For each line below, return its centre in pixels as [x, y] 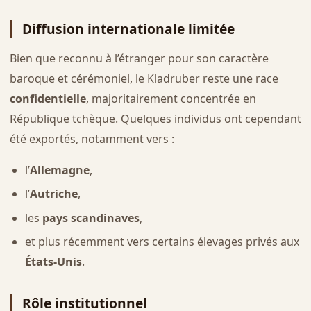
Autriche [53, 194]
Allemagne [59, 170]
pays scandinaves [91, 218]
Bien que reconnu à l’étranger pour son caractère [139, 58]
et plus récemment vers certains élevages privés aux [162, 242]
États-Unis [53, 262]
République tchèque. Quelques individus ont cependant [155, 118]
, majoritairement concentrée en [171, 98]
